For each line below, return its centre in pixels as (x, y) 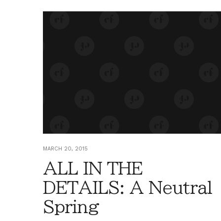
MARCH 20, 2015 (65, 148)
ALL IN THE (93, 168)
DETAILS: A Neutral (128, 187)
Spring (71, 206)
